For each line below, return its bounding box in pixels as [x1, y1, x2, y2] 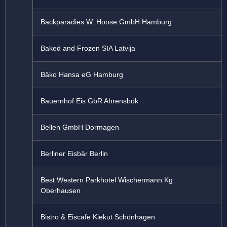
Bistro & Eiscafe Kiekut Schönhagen [41, 213, 155, 221]
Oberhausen [41, 186, 81, 195]
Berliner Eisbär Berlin [41, 149, 108, 158]
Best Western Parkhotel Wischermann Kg [41, 176, 173, 184]
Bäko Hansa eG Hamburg [41, 70, 123, 79]
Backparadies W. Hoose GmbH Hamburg [41, 18, 172, 26]
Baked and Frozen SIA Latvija [41, 44, 135, 53]
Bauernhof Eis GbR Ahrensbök [41, 97, 138, 105]
